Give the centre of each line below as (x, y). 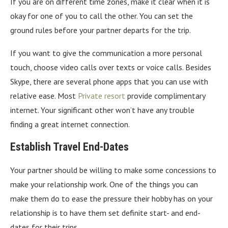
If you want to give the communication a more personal (106, 53)
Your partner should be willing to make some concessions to (113, 170)
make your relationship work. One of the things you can (104, 184)
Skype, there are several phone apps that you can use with (109, 81)
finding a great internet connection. (70, 124)
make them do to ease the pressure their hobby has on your (111, 198)
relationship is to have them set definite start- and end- (105, 212)
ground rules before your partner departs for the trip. (101, 30)
